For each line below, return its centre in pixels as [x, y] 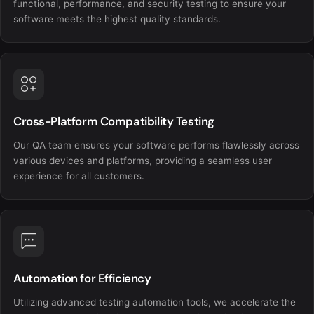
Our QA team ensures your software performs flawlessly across [156, 145]
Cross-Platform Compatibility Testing [114, 121]
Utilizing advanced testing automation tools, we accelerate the [155, 302]
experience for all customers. [79, 176]
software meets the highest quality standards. [117, 19]
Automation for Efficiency [82, 278]
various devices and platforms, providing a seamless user [143, 160]
